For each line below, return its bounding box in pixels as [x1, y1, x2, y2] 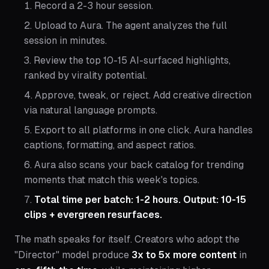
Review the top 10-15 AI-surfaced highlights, [34, 55, 231, 67]
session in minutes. [24, 35, 107, 47]
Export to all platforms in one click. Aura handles [34, 124, 253, 136]
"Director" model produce [14, 249, 131, 261]
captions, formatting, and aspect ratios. [24, 139, 196, 151]
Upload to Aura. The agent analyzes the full [34, 20, 227, 32]
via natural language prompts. [24, 104, 157, 116]
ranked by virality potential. [24, 70, 147, 82]
